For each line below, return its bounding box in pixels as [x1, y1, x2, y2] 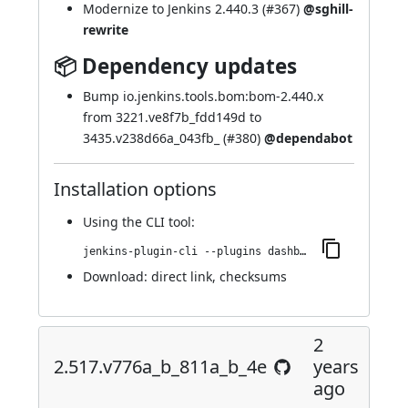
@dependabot [264, 129, 352, 147]
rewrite [83, 21, 128, 38]
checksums [219, 268, 287, 285]
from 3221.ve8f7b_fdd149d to [83, 108, 261, 126]
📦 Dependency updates [54, 52, 297, 80]
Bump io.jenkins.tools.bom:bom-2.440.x [83, 87, 323, 105]
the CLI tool [122, 213, 191, 230]
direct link [151, 268, 212, 285]
